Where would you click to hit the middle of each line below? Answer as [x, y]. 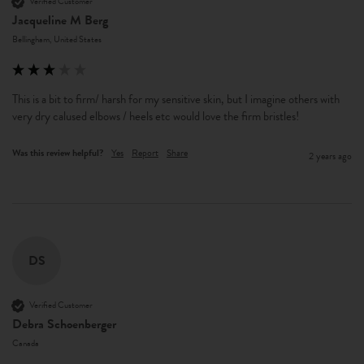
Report [145, 152]
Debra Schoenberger [64, 324]
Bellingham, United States [57, 39]
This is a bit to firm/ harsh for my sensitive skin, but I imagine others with [176, 99]
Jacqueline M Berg [60, 20]
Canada [26, 343]
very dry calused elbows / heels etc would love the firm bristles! [157, 116]
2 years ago [330, 156]
